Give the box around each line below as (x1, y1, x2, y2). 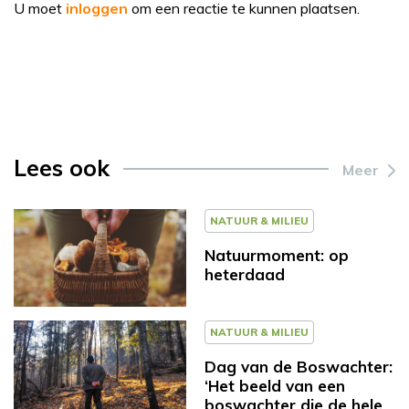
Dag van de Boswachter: (204, 356, 393, 376)
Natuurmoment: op (204, 245, 349, 265)
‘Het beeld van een (204, 375, 345, 395)
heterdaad (204, 264, 285, 284)
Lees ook (14, 152, 110, 182)
